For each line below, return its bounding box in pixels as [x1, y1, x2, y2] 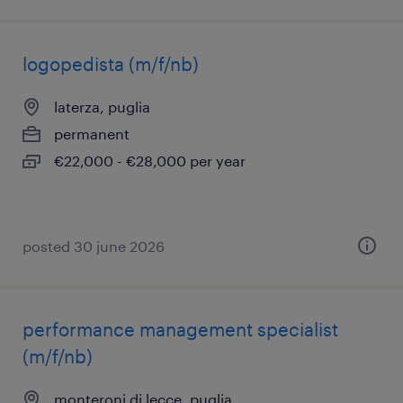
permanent [54, 125, 130, 142]
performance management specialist [22, 318, 338, 340]
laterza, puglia [54, 98, 150, 115]
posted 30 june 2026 [22, 237, 165, 255]
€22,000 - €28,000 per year [54, 152, 246, 169]
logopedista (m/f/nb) [22, 53, 199, 75]
